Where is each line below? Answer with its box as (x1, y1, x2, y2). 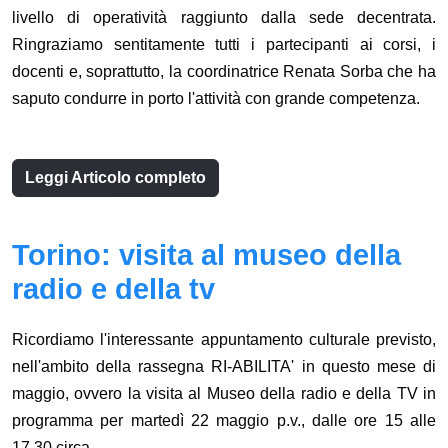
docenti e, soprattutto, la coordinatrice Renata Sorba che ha (12, 63, 436, 81)
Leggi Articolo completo (25, 169, 206, 187)
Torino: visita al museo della (12, 239, 401, 272)
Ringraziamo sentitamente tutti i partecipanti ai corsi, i (12, 36, 436, 54)
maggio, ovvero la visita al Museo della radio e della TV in (12, 385, 436, 403)
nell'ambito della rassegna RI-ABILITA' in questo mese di (12, 358, 436, 376)
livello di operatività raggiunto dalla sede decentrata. (12, 9, 436, 27)
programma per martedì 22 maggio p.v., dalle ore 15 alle (12, 412, 436, 430)
